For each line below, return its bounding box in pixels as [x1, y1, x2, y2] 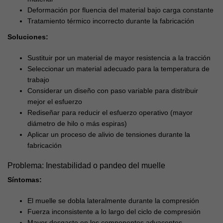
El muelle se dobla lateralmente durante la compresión [27, 197, 199, 205]
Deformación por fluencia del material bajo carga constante [27, 6, 214, 14]
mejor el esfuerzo [27, 98, 82, 106]
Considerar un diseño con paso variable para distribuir [27, 87, 198, 95]
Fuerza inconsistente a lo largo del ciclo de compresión [27, 208, 201, 216]
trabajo [27, 76, 49, 84]
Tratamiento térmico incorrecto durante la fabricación [27, 17, 194, 25]
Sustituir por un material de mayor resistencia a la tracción [27, 54, 211, 62]
